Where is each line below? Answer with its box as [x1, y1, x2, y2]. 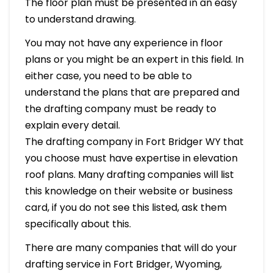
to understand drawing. [24, 12, 136, 26]
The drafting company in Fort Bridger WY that [24, 134, 244, 149]
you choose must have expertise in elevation [24, 151, 238, 165]
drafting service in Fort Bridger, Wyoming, [24, 257, 222, 271]
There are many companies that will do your [24, 240, 237, 255]
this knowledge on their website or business [24, 183, 233, 198]
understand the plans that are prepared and [24, 85, 239, 99]
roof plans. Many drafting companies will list [24, 167, 234, 182]
